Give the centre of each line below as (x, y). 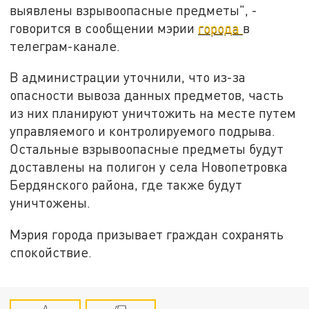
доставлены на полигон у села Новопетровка (149, 167)
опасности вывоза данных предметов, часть (147, 95)
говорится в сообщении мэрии (104, 28)
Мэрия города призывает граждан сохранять (147, 235)
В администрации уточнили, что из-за (128, 77)
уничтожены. (50, 203)
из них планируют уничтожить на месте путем (153, 113)
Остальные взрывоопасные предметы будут (147, 149)
